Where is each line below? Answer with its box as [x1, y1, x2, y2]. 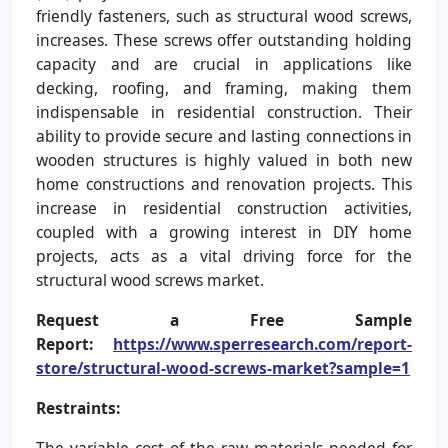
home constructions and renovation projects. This [36, 172, 412, 195]
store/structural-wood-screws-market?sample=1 [36, 356, 410, 379]
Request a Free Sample [36, 308, 412, 331]
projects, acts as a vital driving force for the [36, 244, 412, 267]
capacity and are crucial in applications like [36, 52, 412, 75]
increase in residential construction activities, [36, 196, 412, 219]
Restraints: [36, 396, 120, 419]
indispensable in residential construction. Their [36, 100, 412, 123]
